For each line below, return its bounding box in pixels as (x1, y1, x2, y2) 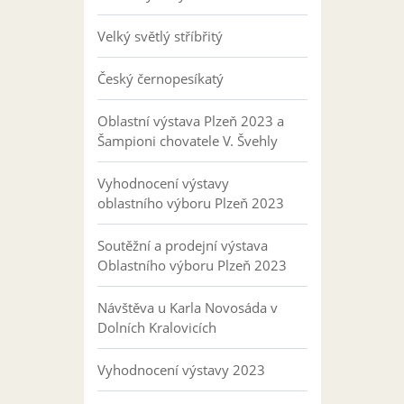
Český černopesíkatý (96, 69, 224, 87)
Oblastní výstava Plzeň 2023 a (96, 112, 284, 130)
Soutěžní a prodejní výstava (96, 236, 268, 254)
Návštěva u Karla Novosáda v (96, 298, 278, 317)
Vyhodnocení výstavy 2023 (96, 361, 265, 379)
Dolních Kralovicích (96, 318, 216, 336)
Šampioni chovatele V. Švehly (96, 132, 278, 150)
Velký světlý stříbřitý (96, 27, 223, 45)
